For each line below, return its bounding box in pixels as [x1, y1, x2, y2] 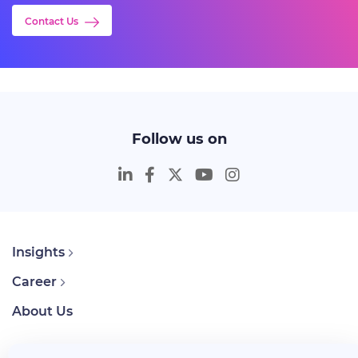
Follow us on [131, 130, 227, 149]
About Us [12, 304, 73, 320]
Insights [12, 245, 65, 261]
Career [12, 274, 57, 290]
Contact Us [25, 14, 78, 27]
